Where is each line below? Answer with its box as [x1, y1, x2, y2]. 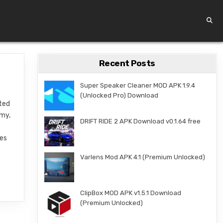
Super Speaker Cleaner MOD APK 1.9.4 [80, 82, 195, 89]
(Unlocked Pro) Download [80, 92, 158, 99]
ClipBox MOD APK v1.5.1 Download [80, 189, 181, 197]
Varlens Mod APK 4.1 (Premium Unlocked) [80, 153, 205, 161]
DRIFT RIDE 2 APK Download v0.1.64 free [80, 117, 201, 125]
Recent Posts [99, 58, 155, 68]
